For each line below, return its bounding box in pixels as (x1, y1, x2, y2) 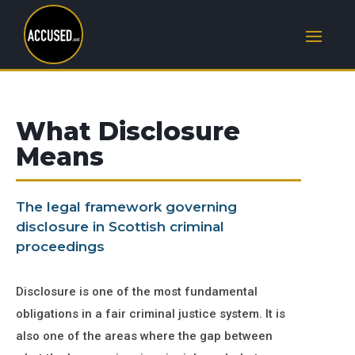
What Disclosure (16, 116, 240, 147)
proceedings (16, 239, 105, 254)
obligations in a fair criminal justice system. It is (16, 307, 285, 321)
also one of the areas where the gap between (16, 329, 273, 343)
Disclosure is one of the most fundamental (16, 284, 258, 299)
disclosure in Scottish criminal (16, 219, 224, 235)
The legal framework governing (16, 199, 237, 215)
